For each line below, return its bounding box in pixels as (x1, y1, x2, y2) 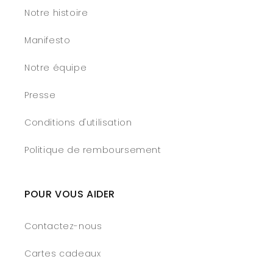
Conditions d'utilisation (24, 116, 132, 129)
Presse (24, 89, 56, 101)
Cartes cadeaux (24, 247, 101, 260)
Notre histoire (24, 7, 88, 19)
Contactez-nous (24, 220, 102, 232)
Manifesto (24, 34, 71, 46)
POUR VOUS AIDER (24, 187, 115, 201)
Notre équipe (24, 62, 87, 74)
